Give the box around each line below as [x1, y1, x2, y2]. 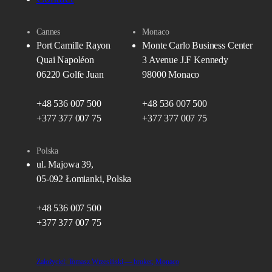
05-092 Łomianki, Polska [36, 174, 132, 185]
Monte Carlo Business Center [142, 40, 253, 51]
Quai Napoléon [36, 55, 94, 66]
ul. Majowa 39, [36, 159, 93, 170]
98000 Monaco [142, 69, 200, 80]
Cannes [36, 27, 61, 37]
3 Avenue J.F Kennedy [142, 55, 229, 66]
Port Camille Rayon [36, 40, 111, 51]
